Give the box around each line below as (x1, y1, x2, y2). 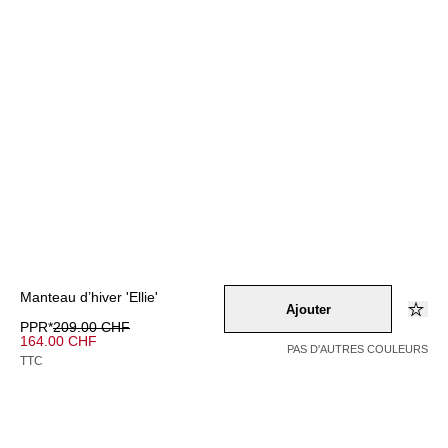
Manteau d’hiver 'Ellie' (20, 289, 158, 305)
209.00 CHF (53, 319, 130, 335)
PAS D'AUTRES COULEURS (287, 343, 428, 355)
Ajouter (285, 301, 331, 317)
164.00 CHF (20, 333, 97, 349)
